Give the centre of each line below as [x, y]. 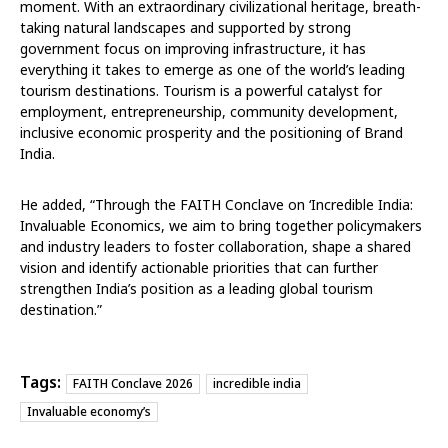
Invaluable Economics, [92, 225]
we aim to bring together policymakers [293, 225]
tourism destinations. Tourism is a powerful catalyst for [201, 90]
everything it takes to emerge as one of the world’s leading [212, 69]
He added [51, 204]
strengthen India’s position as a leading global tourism [196, 288]
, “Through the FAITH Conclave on [195, 204]
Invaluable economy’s [89, 411]
